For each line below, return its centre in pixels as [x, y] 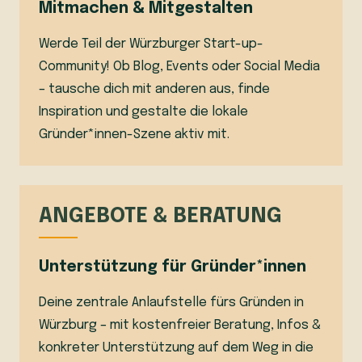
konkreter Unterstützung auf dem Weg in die [176, 347]
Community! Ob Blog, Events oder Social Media [179, 66]
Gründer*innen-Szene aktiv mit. [134, 134]
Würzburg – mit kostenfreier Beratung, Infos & [180, 325]
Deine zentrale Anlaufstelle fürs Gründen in [171, 302]
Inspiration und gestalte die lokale [143, 112]
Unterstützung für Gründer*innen [173, 267]
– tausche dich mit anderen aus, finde [154, 89]
